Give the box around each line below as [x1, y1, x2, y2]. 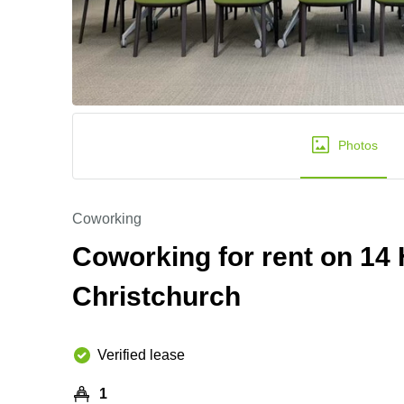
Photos [337, 138, 378, 152]
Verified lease [97, 347, 185, 363]
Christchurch [72, 281, 241, 311]
